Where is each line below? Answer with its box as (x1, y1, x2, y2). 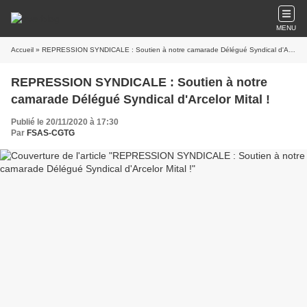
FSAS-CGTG (27, 128, 75, 138)
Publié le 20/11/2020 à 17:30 (11, 117, 119, 127)
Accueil (11, 46, 34, 53)
